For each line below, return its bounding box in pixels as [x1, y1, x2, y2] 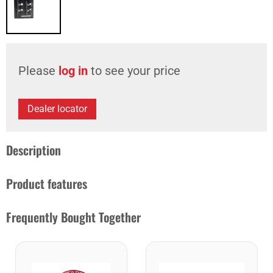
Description [6, 141, 61, 159]
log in [58, 63, 88, 78]
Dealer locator [27, 103, 87, 115]
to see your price [88, 63, 180, 78]
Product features [6, 174, 87, 193]
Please [18, 63, 58, 78]
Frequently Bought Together [6, 208, 141, 226]
